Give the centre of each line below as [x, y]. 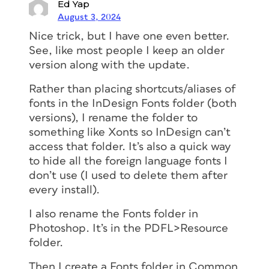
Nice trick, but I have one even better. [129, 36]
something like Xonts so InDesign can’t [130, 132]
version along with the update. [109, 65]
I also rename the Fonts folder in [113, 214]
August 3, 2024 [89, 17]
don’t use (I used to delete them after [128, 175]
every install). [64, 190]
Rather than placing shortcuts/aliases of [132, 89]
